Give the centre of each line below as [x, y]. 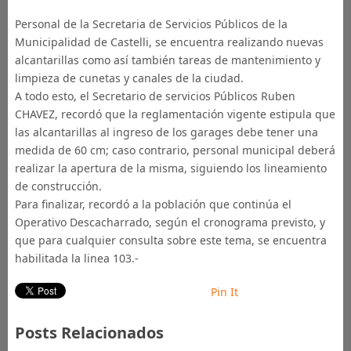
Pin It [224, 292]
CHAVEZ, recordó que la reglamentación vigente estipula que [175, 114]
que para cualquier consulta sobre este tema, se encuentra [170, 240]
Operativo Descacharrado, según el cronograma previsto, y [170, 222]
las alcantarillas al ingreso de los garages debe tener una [166, 132]
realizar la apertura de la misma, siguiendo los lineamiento [170, 168]
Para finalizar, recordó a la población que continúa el [153, 204]
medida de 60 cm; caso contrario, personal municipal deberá [175, 150]
